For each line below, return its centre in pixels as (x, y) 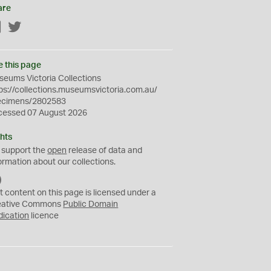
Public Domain (91, 204)
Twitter (35, 28)
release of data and (105, 151)
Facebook (21, 28)
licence (44, 216)
